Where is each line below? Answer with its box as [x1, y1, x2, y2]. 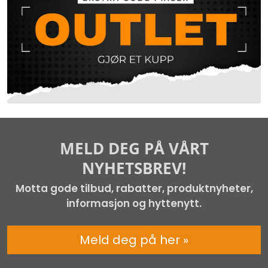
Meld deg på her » [80, 231, 188, 248]
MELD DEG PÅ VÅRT [59, 137, 209, 159]
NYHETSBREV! [82, 157, 186, 179]
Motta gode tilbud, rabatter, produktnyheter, [15, 181, 253, 196]
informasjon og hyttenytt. [66, 196, 202, 211]
